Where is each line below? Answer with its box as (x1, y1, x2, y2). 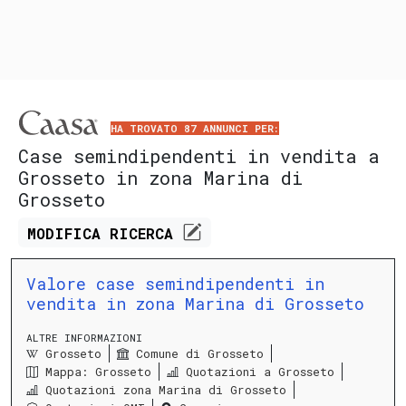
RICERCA (110, 224, 183, 244)
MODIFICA (27, 224, 111, 244)
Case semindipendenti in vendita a (18, 144, 380, 169)
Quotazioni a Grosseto (186, 363, 334, 381)
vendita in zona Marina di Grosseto (26, 292, 364, 314)
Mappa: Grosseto (45, 363, 151, 381)
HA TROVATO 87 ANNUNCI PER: (111, 121, 279, 135)
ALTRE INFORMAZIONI (26, 330, 142, 344)
